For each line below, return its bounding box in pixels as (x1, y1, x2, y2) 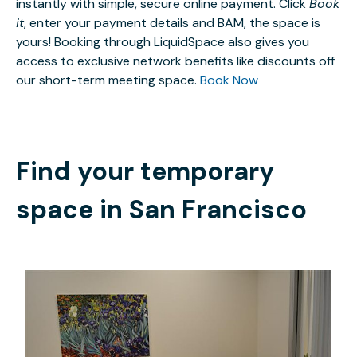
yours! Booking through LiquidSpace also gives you (16, 33, 309, 51)
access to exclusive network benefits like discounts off (16, 53, 335, 70)
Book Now (200, 72, 258, 89)
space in (16, 193, 129, 227)
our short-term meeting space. (16, 72, 200, 89)
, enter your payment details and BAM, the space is (24, 14, 320, 32)
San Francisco (129, 193, 307, 227)
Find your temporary (16, 155, 274, 189)
